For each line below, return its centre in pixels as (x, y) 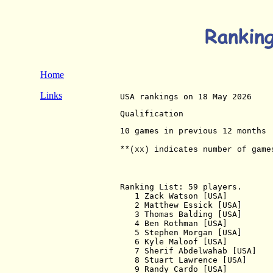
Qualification (152, 114)
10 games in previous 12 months (193, 131)
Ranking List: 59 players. (181, 187)
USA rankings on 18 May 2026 (188, 97)
